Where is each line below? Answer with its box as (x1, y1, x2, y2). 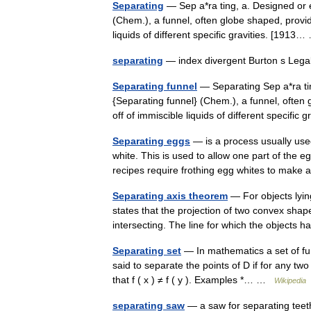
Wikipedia (274, 276, 306, 285)
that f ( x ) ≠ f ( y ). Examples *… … (112, 274, 274, 285)
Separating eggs (112, 135, 190, 146)
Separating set (112, 245, 181, 256)
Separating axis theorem (112, 190, 228, 201)
